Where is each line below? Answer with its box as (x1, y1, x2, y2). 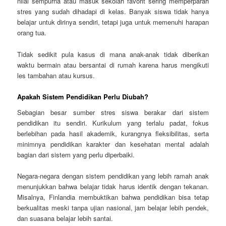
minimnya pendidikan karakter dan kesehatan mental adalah (17, 139, 209, 149)
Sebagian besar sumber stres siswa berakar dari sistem (17, 107, 209, 118)
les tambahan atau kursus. (17, 70, 95, 80)
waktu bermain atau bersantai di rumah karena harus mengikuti (17, 60, 209, 70)
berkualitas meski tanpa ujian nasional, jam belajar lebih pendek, (17, 203, 209, 213)
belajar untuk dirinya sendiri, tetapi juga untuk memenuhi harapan (17, 17, 209, 27)
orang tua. (17, 28, 47, 38)
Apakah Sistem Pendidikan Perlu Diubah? (17, 91, 149, 101)
